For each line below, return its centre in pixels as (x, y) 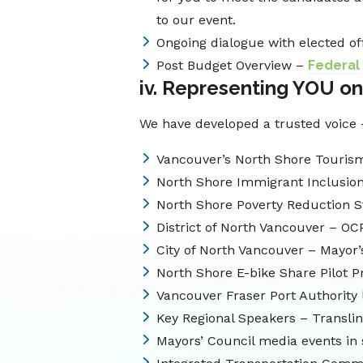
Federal (334, 65)
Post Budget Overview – (232, 65)
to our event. (196, 20)
